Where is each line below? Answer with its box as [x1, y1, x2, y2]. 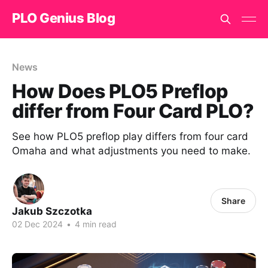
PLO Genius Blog [12, 10, 115, 26]
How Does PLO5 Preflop [12, 80, 228, 103]
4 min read [72, 219, 117, 229]
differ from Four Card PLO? [12, 99, 254, 123]
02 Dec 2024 [12, 219, 63, 229]
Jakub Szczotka [12, 205, 92, 217]
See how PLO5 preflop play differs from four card [12, 130, 248, 142]
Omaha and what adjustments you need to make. [12, 145, 251, 157]
